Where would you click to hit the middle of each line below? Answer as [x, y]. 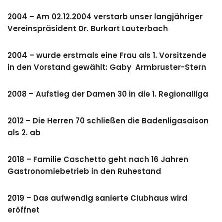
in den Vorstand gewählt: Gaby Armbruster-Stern [107, 67]
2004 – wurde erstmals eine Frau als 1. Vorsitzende [107, 55]
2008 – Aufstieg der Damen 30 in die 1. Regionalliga [108, 94]
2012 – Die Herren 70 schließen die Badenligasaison [108, 121]
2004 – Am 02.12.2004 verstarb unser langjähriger [105, 17]
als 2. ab [24, 133]
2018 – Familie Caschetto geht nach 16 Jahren [98, 159]
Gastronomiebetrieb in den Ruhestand [84, 171]
